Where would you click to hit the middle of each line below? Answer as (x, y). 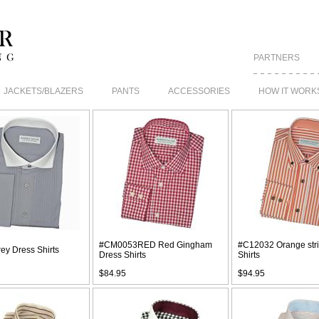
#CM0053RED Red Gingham (156, 245)
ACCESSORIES (199, 91)
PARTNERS (277, 58)
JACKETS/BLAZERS (43, 91)
